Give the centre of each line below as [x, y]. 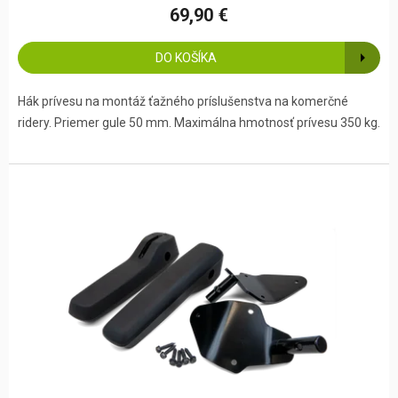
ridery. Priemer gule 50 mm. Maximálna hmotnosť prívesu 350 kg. [199, 123]
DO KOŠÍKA [186, 58]
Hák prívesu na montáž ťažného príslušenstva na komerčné [183, 102]
